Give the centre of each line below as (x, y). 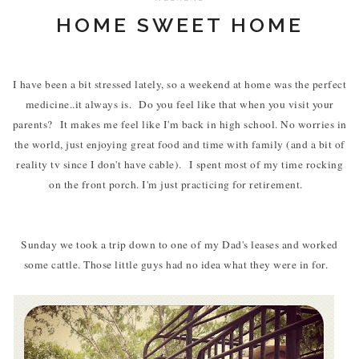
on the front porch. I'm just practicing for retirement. (179, 184)
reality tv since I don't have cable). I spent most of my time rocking (179, 164)
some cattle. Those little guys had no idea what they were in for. (179, 264)
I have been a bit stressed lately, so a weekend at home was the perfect (179, 84)
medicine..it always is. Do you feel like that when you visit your (179, 104)
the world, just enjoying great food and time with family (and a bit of (179, 144)
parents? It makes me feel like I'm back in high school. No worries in (179, 124)
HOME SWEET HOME (179, 25)
